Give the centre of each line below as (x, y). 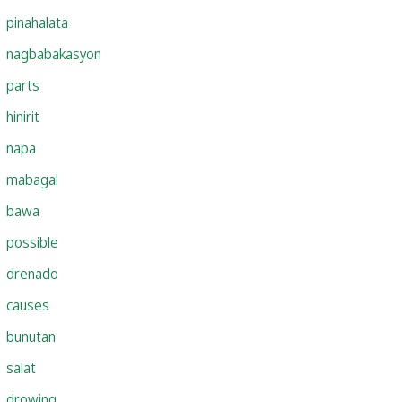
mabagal (32, 179)
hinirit (23, 116)
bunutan (31, 336)
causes (28, 305)
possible (32, 242)
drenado (32, 273)
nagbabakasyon (54, 53)
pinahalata (37, 22)
